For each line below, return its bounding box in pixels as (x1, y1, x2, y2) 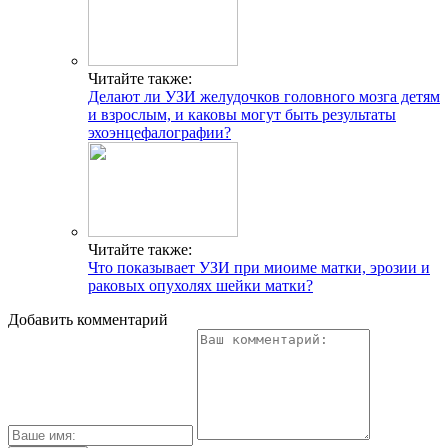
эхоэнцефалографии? (88, 123, 231, 141)
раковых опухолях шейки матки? (88, 276, 313, 294)
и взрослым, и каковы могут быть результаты (88, 105, 396, 123)
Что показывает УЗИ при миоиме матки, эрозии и (88, 258, 430, 276)
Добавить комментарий (8, 310, 168, 328)
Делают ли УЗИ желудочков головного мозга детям (88, 87, 440, 105)
